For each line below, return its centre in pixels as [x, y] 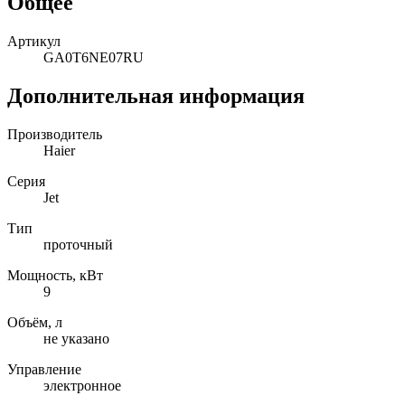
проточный [78, 244]
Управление [44, 369]
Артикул [34, 41]
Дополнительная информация [156, 95]
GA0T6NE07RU [94, 57]
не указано [76, 338]
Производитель [55, 134]
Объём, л [35, 322]
